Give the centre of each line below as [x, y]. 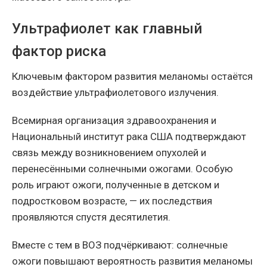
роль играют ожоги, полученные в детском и [116, 184]
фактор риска [59, 51]
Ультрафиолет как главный [107, 28]
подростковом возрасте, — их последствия [112, 201]
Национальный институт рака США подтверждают [129, 136]
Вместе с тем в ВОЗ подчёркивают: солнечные [120, 245]
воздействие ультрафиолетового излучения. [115, 92]
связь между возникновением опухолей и [109, 152]
